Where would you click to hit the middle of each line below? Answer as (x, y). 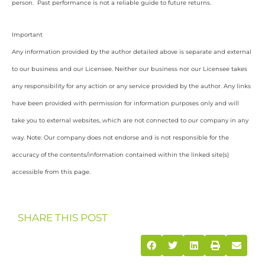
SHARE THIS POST (63, 217)
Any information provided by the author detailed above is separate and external (132, 52)
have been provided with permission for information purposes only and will (125, 104)
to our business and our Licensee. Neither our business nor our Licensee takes (130, 69)
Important (27, 35)
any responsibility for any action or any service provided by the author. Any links (131, 86)
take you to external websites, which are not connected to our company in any (130, 121)
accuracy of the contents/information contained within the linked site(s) (120, 155)
